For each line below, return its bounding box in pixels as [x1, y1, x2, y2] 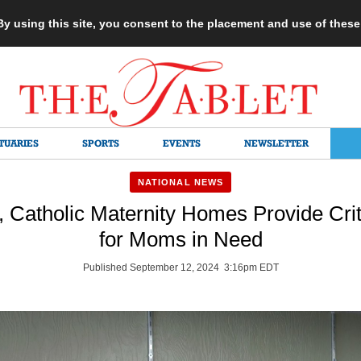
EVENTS [163, 137, 201, 149]
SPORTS [82, 137, 119, 149]
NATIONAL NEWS [137, 177, 224, 187]
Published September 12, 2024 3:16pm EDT [82, 262, 279, 273]
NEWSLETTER [244, 137, 309, 149]
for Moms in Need [98, 227, 263, 251]
